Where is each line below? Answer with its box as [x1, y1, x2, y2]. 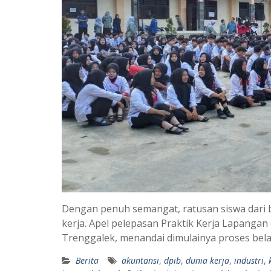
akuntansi [122, 254, 159, 266]
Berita [76, 254, 99, 266]
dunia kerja [186, 254, 229, 266]
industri [234, 254, 264, 266]
